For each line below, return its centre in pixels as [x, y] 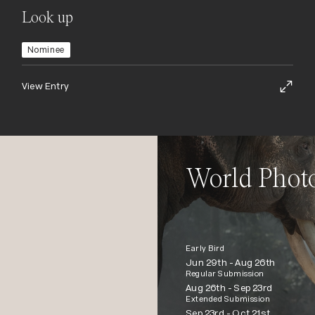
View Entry [45, 86]
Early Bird [205, 248]
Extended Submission [228, 299]
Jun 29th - [211, 262]
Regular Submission [225, 274]
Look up [47, 18]
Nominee [46, 50]
